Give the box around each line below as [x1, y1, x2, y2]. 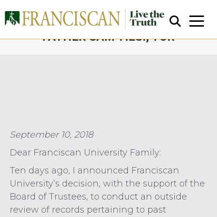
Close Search [83, 116, 142, 127]
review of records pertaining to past [10, 204, 166, 215]
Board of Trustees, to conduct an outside [10, 191, 187, 202]
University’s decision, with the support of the [10, 178, 205, 189]
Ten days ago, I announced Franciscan [10, 165, 179, 176]
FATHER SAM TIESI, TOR [42, 30, 175, 44]
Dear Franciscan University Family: [10, 147, 161, 158]
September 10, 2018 [10, 129, 93, 140]
